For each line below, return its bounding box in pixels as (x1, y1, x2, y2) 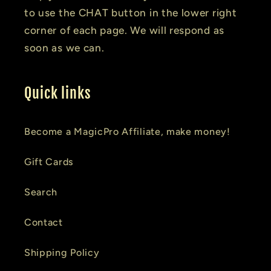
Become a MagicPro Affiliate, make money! (24, 125, 230, 137)
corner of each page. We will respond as (24, 24, 224, 37)
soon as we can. (24, 42, 105, 54)
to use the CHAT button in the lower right (24, 7, 237, 19)
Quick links (24, 84, 91, 103)
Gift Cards (24, 155, 74, 168)
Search (24, 186, 58, 198)
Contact (24, 216, 63, 228)
